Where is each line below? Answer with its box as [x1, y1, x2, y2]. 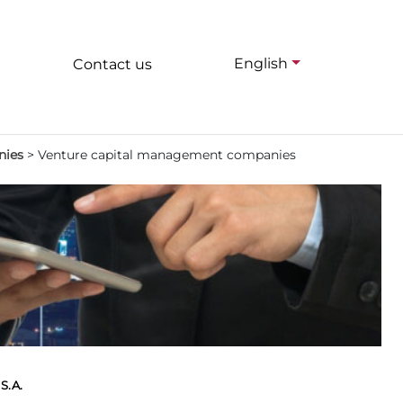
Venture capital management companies [38, 147, 296, 163]
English [234, 55, 289, 73]
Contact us [72, 56, 152, 73]
